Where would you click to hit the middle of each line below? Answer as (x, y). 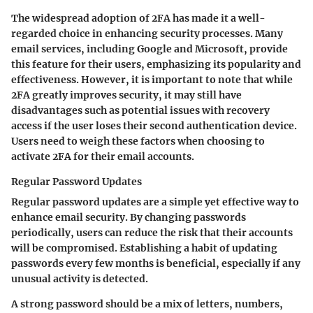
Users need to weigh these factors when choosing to (138, 141)
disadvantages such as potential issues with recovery (140, 110)
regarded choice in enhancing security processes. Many (147, 33)
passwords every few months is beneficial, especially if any (156, 263)
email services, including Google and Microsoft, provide (150, 49)
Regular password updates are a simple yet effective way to (155, 202)
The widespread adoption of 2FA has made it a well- (138, 18)
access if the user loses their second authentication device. (154, 125)
